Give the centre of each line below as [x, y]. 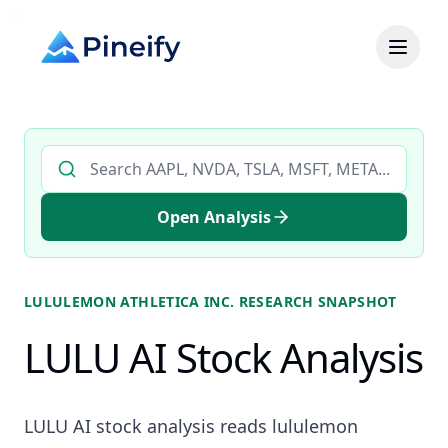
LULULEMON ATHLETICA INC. [129, 301]
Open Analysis [214, 217]
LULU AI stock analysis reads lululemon [191, 426]
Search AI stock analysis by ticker [164, 156]
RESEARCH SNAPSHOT [315, 301]
